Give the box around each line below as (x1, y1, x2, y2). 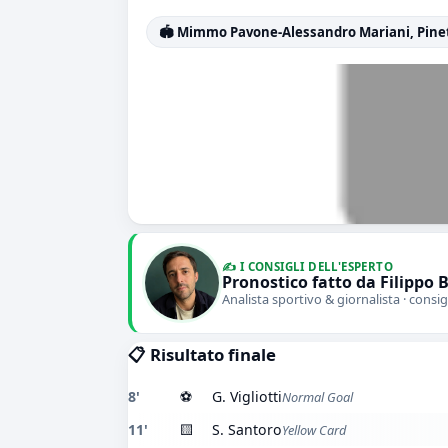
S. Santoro (212, 420, 282, 439)
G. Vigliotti (212, 387, 282, 406)
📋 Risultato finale (128, 343, 276, 366)
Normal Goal (282, 388, 353, 406)
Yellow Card (282, 421, 346, 439)
